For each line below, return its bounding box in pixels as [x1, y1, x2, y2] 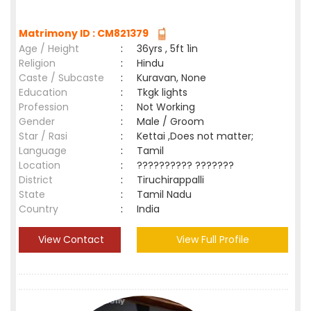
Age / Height [19, 42, 79, 56]
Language [19, 144, 67, 158]
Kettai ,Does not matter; [137, 129, 253, 143]
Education [19, 85, 67, 99]
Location [19, 158, 60, 172]
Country [19, 202, 58, 216]
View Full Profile [176, 233, 249, 246]
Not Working [137, 100, 195, 114]
